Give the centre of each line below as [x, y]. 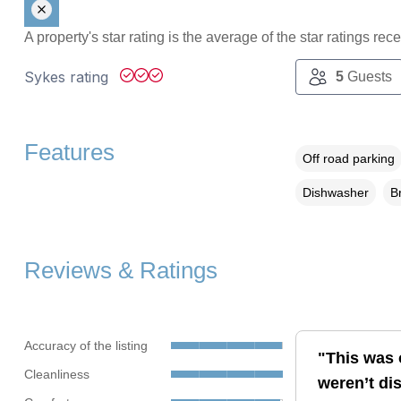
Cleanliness [56, 374]
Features [69, 153]
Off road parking [348, 159]
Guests [367, 77]
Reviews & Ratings [120, 271]
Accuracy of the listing [85, 345]
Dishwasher [335, 193]
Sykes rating [68, 77]
